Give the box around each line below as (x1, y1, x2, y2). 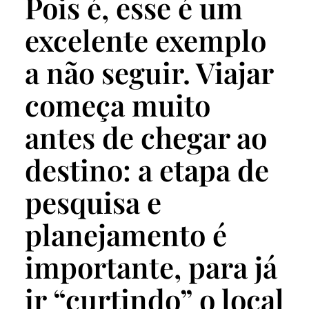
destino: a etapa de (25, 150, 269, 190)
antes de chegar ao (25, 118, 267, 157)
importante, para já (25, 248, 277, 287)
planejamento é (25, 215, 227, 255)
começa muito (25, 86, 210, 125)
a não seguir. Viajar (25, 53, 273, 92)
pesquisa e (25, 183, 161, 222)
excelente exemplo (25, 21, 266, 60)
